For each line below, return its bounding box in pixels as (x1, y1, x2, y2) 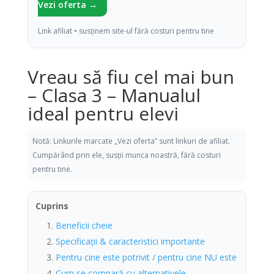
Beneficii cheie (55, 220, 113, 231)
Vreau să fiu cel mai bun (27, 64, 234, 89)
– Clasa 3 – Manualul (27, 83, 201, 108)
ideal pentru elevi (27, 101, 179, 126)
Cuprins (35, 200, 68, 212)
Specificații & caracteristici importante (55, 235, 205, 247)
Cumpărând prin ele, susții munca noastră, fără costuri (32, 150, 221, 160)
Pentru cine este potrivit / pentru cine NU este (55, 251, 237, 263)
